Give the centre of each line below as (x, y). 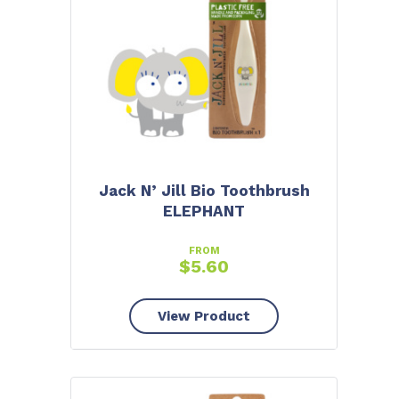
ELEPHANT (204, 211)
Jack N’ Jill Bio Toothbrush (204, 190)
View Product (204, 317)
